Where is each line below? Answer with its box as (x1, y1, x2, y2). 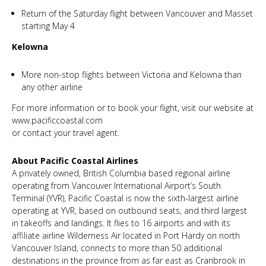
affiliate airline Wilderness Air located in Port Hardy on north (12, 230, 240, 241)
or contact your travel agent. (12, 127, 119, 138)
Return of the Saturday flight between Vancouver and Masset (21, 8, 253, 19)
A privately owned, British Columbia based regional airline (12, 167, 230, 179)
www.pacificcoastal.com (12, 115, 103, 126)
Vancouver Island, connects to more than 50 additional (12, 242, 222, 254)
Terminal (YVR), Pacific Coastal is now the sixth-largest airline (12, 192, 239, 204)
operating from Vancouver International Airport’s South (12, 180, 221, 191)
